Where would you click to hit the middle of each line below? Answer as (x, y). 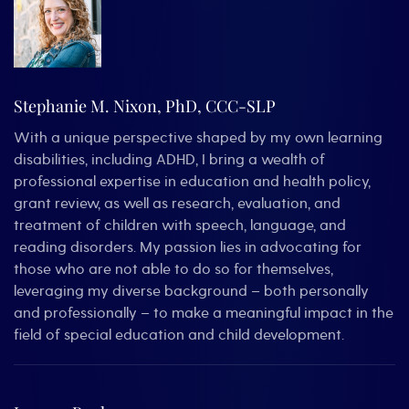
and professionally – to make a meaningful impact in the (204, 314)
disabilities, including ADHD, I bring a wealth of (169, 160)
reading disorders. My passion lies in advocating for (188, 248)
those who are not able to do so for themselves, (173, 270)
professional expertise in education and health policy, (192, 182)
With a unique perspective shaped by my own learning (198, 138)
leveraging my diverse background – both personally (191, 292)
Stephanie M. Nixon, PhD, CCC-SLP (145, 106)
